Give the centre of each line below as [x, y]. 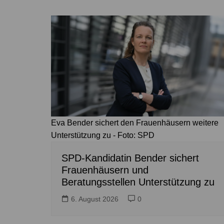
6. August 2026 [95, 199]
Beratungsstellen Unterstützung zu [138, 182]
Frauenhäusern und [105, 170]
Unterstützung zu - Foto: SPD [103, 135]
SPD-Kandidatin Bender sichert [130, 158]
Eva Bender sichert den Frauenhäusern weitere [135, 123]
